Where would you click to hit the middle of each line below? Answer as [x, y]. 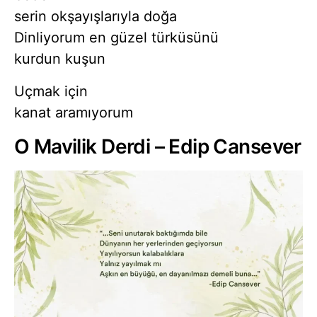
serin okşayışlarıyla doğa [96, 17]
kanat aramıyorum [74, 113]
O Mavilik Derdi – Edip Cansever [158, 147]
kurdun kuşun [60, 59]
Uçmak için [51, 92]
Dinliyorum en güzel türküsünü [116, 38]
